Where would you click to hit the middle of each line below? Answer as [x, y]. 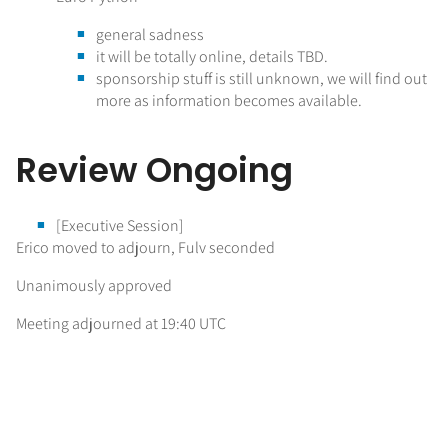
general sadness [150, 35]
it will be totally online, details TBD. [212, 57]
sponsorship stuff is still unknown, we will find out [261, 79]
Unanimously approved [94, 285]
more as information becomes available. [229, 101]
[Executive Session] [120, 225]
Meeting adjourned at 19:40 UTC [121, 323]
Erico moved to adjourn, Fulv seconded [145, 247]
